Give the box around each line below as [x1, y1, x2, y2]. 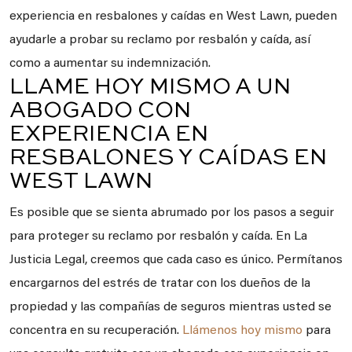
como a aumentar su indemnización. [9, 57, 211, 70]
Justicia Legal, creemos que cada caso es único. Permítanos [9, 254, 343, 266]
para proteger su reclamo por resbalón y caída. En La [9, 230, 307, 243]
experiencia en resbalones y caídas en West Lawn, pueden [9, 10, 337, 23]
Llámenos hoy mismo [182, 324, 302, 337]
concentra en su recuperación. [9, 324, 182, 337]
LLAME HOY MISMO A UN [9, 76, 291, 98]
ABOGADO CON [9, 100, 192, 122]
